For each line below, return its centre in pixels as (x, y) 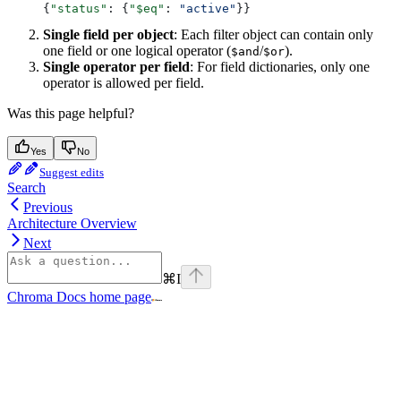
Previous (48, 207)
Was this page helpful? (71, 113)
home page (119, 296)
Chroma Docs (47, 296)
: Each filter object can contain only (273, 34)
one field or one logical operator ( (137, 50)
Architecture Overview (72, 223)
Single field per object (108, 34)
